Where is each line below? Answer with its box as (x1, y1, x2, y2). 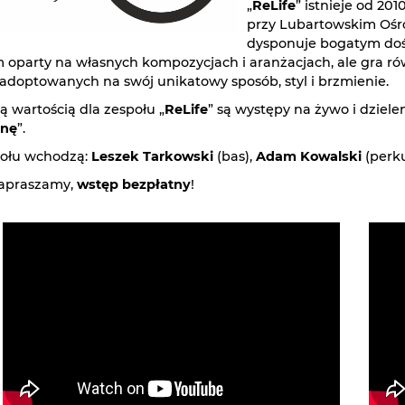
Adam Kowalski (256, 147, 362, 165)
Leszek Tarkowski (91, 147, 213, 165)
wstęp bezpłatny (77, 175, 191, 193)
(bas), (213, 147, 256, 165)
